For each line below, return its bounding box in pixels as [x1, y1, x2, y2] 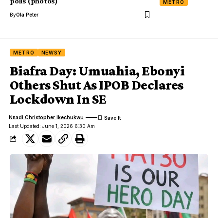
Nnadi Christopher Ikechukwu [9, 114, 84, 121]
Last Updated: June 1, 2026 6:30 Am [9, 123, 95, 129]
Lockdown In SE [10, 91, 107, 107]
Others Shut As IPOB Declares [10, 77, 183, 92]
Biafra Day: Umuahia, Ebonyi [10, 63, 184, 78]
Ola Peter [16, 11, 38, 18]
